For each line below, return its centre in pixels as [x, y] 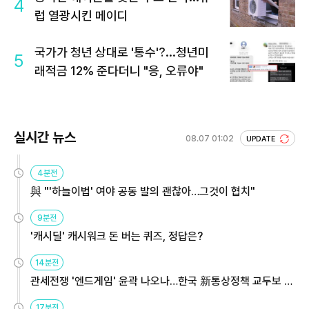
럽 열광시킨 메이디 [81, 15]
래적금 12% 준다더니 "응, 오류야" [119, 70]
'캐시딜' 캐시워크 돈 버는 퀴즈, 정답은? [117, 236]
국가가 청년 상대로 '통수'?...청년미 [122, 52]
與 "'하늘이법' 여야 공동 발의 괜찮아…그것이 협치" [143, 191]
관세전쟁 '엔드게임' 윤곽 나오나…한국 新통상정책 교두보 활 [162, 281]
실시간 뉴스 [45, 137]
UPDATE [262, 139]
